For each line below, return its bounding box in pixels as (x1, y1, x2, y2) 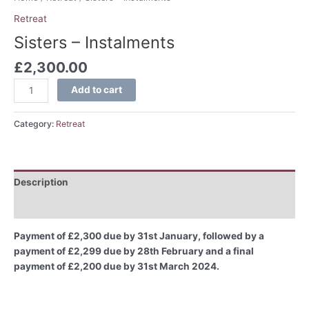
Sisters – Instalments (14, 32, 175, 52)
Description (14, 176, 68, 188)
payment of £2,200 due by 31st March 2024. (14, 261, 219, 272)
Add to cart (71, 83, 123, 95)
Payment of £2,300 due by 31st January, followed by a (14, 230, 264, 242)
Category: (14, 119, 56, 130)
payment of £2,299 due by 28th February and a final (14, 246, 254, 257)
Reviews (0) (14, 201, 70, 212)
